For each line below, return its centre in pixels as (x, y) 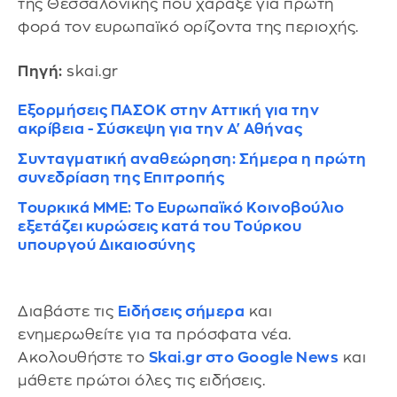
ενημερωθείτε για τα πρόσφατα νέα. (155, 334)
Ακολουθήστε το (83, 357)
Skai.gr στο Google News (243, 357)
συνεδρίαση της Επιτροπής (121, 178)
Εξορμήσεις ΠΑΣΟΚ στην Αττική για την (168, 111)
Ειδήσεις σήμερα (181, 311)
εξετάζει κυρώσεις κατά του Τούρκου (160, 227)
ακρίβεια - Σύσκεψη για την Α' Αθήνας (160, 129)
